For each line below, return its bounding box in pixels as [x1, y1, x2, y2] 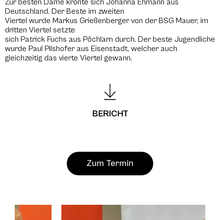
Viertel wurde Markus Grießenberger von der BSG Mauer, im [5, 16, 208, 25]
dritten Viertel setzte [5, 25, 75, 34]
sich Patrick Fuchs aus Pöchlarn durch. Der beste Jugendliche [5, 34, 215, 44]
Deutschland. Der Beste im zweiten [5, 6, 124, 16]
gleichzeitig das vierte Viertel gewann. [5, 53, 132, 62]
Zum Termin [86, 158, 134, 169]
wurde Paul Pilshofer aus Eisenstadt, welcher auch [5, 44, 177, 53]
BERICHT [92, 109, 128, 119]
